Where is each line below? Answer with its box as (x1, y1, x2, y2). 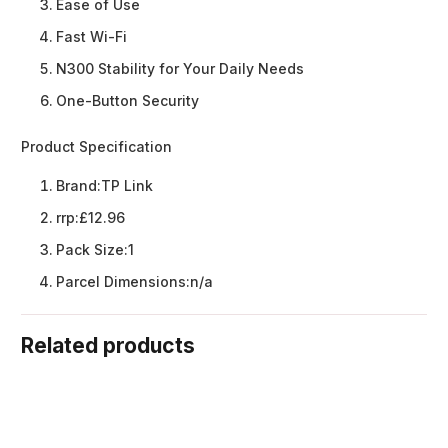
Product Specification (21, 138, 172, 156)
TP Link (101, 177, 153, 195)
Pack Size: (56, 241, 128, 259)
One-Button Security (56, 92, 199, 110)
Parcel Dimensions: (56, 273, 190, 291)
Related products (21, 333, 195, 359)
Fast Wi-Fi (56, 28, 127, 46)
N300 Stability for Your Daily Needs (56, 60, 304, 78)
